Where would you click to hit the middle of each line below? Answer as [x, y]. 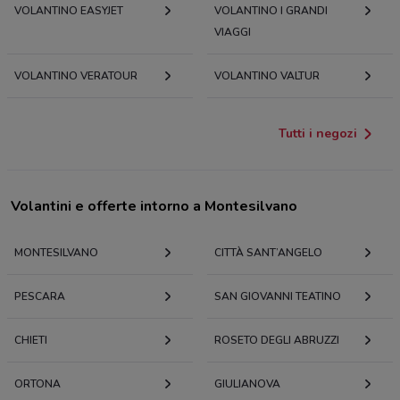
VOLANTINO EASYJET [69, 10]
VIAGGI [233, 32]
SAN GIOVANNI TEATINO [278, 296]
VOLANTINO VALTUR [267, 75]
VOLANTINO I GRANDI [271, 10]
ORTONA [37, 383]
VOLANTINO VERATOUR [76, 75]
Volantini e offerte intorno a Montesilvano [154, 206]
